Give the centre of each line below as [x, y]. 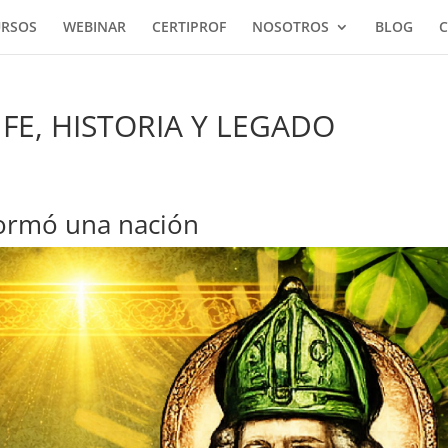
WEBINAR [94, 26]
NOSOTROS [290, 26]
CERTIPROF [189, 26]
